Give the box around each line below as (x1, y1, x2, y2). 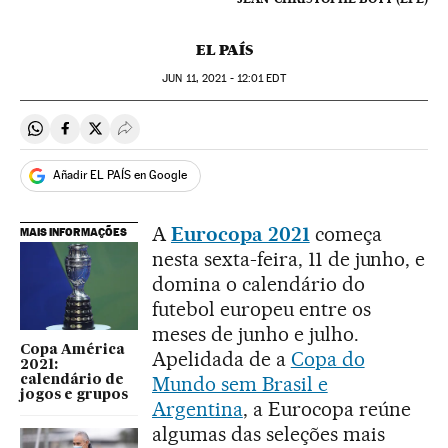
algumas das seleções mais (152, 421, 385, 446)
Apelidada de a (152, 346, 291, 371)
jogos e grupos (20, 388, 128, 403)
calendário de (20, 373, 124, 388)
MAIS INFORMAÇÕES (20, 224, 127, 239)
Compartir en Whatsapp (34, 127, 199, 147)
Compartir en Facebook (64, 127, 227, 147)
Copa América (20, 343, 125, 358)
